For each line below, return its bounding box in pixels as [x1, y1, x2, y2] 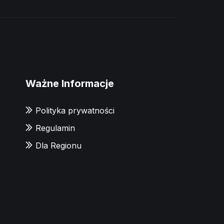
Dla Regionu [35, 140, 82, 150]
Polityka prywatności [35, 105, 115, 115]
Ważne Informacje [25, 77, 114, 89]
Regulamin [35, 122, 75, 133]
